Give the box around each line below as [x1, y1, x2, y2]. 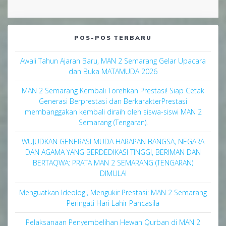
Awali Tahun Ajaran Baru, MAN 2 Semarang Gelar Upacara [20, 56, 206, 66]
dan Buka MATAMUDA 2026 [69, 67, 157, 77]
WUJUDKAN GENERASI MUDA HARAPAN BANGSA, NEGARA [22, 137, 204, 147]
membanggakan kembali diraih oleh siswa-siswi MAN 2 [24, 107, 202, 117]
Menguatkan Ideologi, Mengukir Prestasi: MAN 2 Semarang [19, 188, 207, 198]
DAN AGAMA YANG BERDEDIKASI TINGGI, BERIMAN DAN [25, 147, 201, 157]
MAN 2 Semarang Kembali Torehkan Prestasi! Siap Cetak [22, 86, 204, 96]
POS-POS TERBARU [74, 34, 152, 42]
